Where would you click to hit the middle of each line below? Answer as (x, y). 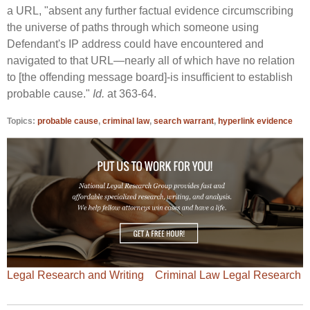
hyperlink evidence (255, 121)
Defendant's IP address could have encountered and (135, 44)
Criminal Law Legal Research (228, 275)
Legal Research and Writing (75, 275)
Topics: (22, 121)
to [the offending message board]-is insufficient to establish (150, 77)
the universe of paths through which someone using (133, 27)
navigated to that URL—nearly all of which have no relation (151, 60)
